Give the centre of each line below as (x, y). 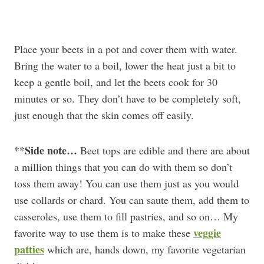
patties (29, 249)
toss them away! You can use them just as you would (126, 183)
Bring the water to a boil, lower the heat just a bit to (125, 65)
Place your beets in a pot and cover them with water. (126, 49)
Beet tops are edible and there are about (164, 150)
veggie (207, 233)
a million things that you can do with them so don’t (123, 167)
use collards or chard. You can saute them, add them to (132, 200)
